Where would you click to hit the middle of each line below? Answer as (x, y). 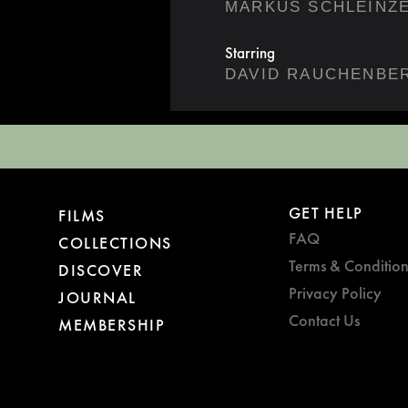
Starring (250, 52)
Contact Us (325, 320)
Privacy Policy (336, 292)
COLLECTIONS (115, 242)
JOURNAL (97, 297)
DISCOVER (101, 270)
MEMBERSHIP (112, 324)
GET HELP (326, 212)
